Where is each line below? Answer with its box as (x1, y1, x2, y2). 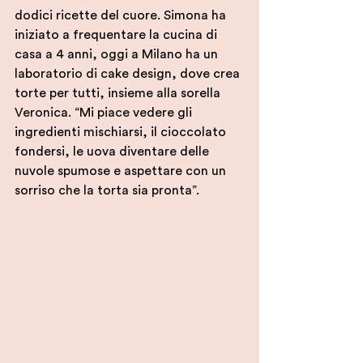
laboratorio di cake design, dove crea (15, 67, 243, 81)
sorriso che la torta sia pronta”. (15, 184, 199, 198)
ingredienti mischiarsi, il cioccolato (15, 126, 229, 139)
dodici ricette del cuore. (15, 9, 164, 23)
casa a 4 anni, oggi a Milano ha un (15, 48, 221, 62)
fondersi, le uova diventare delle (15, 145, 212, 159)
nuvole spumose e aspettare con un (15, 164, 229, 178)
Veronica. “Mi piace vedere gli (15, 106, 195, 120)
